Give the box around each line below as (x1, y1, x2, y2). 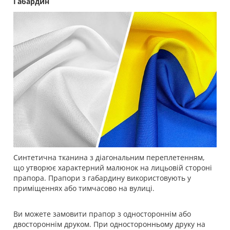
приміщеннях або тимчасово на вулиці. (13, 183, 155, 194)
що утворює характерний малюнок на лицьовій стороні (13, 163, 212, 173)
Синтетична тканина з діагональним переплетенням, (13, 152, 205, 163)
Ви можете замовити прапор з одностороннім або (13, 209, 191, 219)
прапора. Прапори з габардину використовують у (13, 173, 191, 183)
